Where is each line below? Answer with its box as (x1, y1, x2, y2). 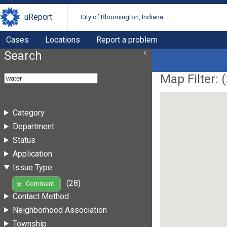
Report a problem (96, 34, 158, 45)
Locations (45, 34, 80, 45)
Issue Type (12, 162, 52, 172)
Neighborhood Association (12, 205, 107, 215)
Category (12, 107, 45, 118)
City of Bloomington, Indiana (81, 13, 164, 21)
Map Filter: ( (160, 71, 226, 86)
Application (12, 148, 52, 159)
